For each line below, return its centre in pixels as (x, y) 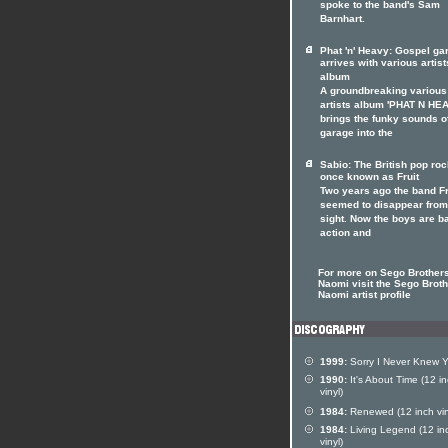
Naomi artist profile (364, 294)
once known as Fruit (369, 178)
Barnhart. (342, 20)
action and (345, 234)
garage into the (356, 134)
